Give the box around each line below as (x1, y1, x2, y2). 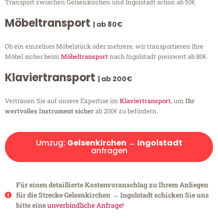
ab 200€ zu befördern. (94, 107, 158, 116)
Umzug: (36, 137, 67, 149)
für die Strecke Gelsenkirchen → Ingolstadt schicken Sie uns (16, 190, 209, 200)
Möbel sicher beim (5, 52, 61, 61)
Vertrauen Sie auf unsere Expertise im (5, 96, 120, 106)
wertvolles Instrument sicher (5, 107, 94, 116)
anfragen (91, 145, 127, 157)
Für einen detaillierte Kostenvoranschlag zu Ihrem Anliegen (16, 180, 208, 190)
